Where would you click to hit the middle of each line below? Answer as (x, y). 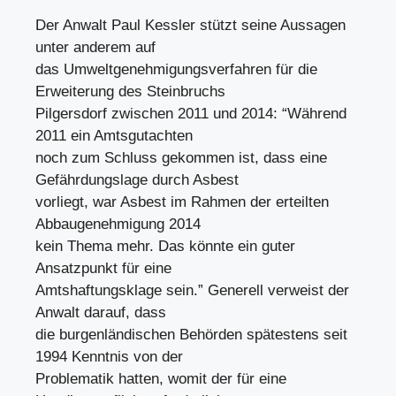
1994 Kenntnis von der (109, 356)
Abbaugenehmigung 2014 (118, 224)
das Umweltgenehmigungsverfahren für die (176, 69)
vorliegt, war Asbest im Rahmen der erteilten (182, 202)
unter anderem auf (95, 47)
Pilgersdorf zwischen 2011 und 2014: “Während (191, 113)
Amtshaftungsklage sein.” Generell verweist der (192, 290)
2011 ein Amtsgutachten (114, 135)
